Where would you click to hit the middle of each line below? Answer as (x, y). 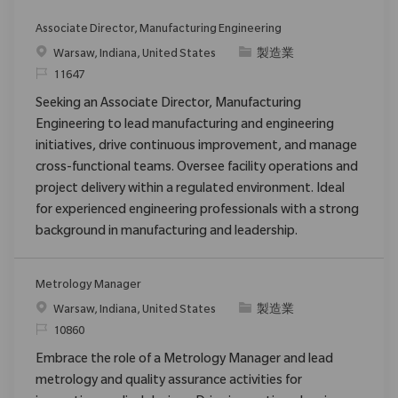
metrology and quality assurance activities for (169, 382)
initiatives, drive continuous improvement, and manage (196, 147)
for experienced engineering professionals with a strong (197, 211)
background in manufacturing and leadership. (167, 232)
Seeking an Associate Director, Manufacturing (168, 104)
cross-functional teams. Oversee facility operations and (197, 168)
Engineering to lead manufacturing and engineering (185, 126)
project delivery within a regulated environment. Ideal (190, 190)
